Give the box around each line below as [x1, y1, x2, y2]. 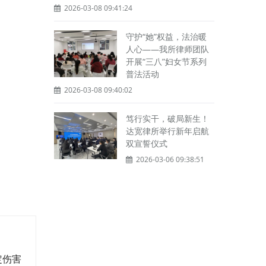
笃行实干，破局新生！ [126, 112, 209, 124]
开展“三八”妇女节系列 [126, 55, 207, 67]
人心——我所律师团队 [126, 43, 209, 55]
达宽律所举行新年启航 [126, 125, 209, 137]
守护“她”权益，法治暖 [126, 30, 207, 42]
